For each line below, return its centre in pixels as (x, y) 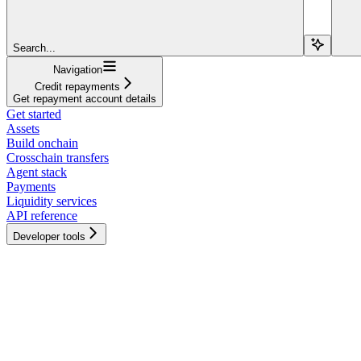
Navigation (77, 69)
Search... (34, 48)
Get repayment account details (85, 98)
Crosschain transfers (58, 157)
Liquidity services (52, 201)
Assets (23, 128)
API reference (42, 215)
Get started (34, 114)
